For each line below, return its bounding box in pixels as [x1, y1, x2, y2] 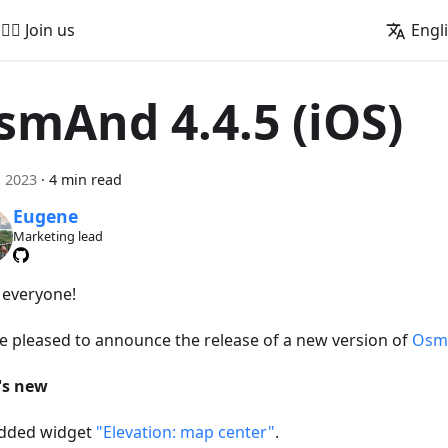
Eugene [12, 204, 78, 229]
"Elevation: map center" [96, 420, 275, 443]
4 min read [49, 170, 122, 189]
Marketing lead [12, 227, 103, 246]
